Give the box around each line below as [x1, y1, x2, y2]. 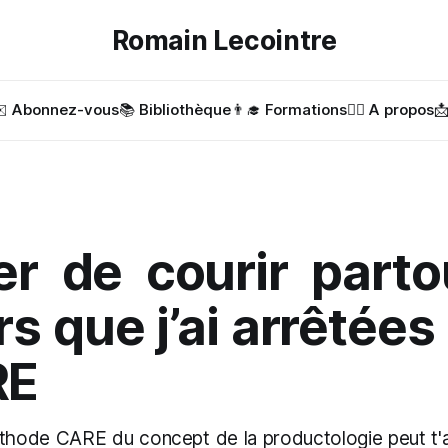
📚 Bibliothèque [119, 100, 231, 119]
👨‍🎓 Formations [231, 100, 347, 119]
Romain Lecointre [111, 24, 337, 56]
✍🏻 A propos [347, 100, 434, 119]
